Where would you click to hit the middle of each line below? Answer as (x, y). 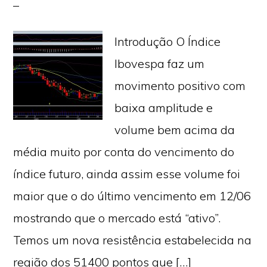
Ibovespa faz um (160, 63)
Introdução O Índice (168, 41)
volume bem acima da (175, 130)
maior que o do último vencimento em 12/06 (132, 196)
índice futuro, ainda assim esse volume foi (127, 174)
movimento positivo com (180, 86)
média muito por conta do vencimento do (124, 152)
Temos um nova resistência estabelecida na (133, 240)
